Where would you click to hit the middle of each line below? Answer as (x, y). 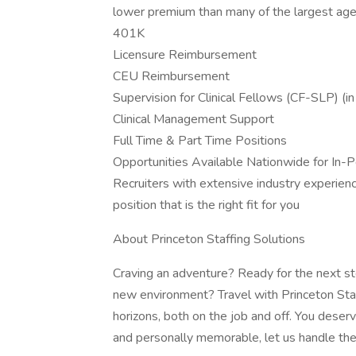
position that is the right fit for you (206, 205)
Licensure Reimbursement (185, 55)
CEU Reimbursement (171, 76)
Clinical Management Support (193, 119)
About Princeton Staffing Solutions (209, 239)
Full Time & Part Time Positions (200, 141)
